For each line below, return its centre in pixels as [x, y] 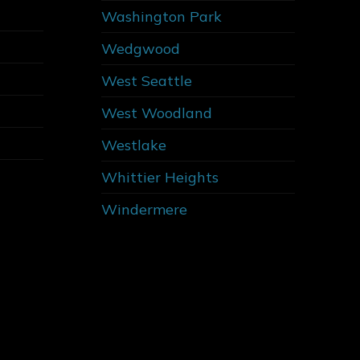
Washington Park [161, 17]
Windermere [144, 210]
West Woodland [156, 113]
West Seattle [146, 81]
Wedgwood [140, 49]
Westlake [133, 145]
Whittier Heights [160, 178]
